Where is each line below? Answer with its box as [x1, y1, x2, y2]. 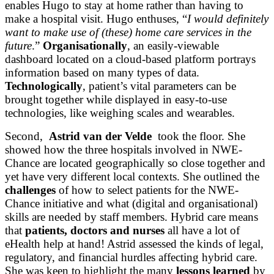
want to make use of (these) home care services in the [5, 25, 251, 39]
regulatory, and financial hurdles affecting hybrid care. [5, 250, 257, 264]
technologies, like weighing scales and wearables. [5, 106, 235, 119]
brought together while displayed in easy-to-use [5, 92, 227, 106]
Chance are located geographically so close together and [5, 156, 265, 169]
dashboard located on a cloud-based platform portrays [5, 52, 256, 65]
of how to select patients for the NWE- [56, 183, 239, 196]
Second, [5, 129, 49, 143]
